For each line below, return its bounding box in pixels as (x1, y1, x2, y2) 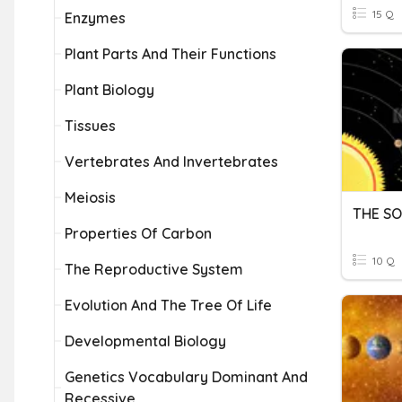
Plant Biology (65, 81, 154, 99)
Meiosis (65, 188, 116, 206)
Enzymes (65, 9, 126, 27)
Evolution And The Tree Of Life (65, 296, 272, 314)
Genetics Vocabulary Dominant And (65, 368, 308, 386)
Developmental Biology (65, 332, 226, 350)
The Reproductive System (65, 260, 243, 278)
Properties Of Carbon (65, 224, 212, 242)
